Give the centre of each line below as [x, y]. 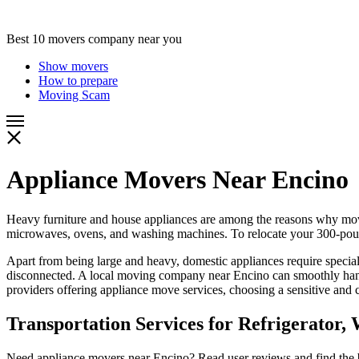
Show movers [73, 66]
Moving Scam [74, 95]
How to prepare [78, 81]
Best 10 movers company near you [94, 39]
